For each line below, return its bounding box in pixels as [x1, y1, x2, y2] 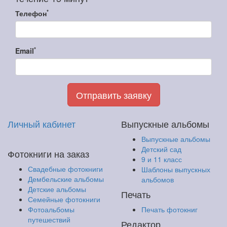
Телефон [15, 8, 47, 19]
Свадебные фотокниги [28, 164, 103, 174]
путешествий [28, 214, 70, 225]
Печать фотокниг [141, 204, 198, 215]
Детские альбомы [28, 184, 86, 195]
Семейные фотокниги [28, 194, 100, 205]
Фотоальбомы [28, 204, 74, 215]
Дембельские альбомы [28, 174, 104, 184]
